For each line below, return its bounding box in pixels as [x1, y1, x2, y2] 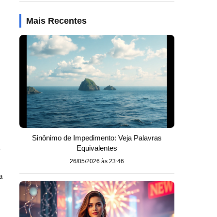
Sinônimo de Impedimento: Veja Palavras [32, 134, 162, 142]
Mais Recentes [26, 16, 87, 26]
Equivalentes [77, 144, 117, 152]
